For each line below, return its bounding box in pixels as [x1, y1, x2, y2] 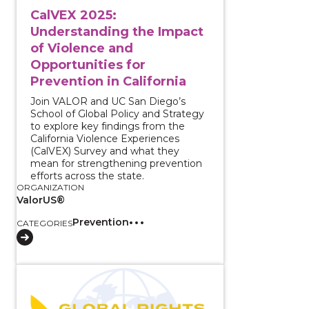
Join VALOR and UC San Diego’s [30, 94, 186, 108]
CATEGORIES [17, 217, 72, 228]
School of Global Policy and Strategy [30, 107, 204, 120]
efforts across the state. [30, 169, 144, 182]
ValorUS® [17, 193, 65, 206]
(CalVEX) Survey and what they [30, 144, 179, 157]
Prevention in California [30, 73, 186, 89]
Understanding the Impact [30, 23, 203, 39]
